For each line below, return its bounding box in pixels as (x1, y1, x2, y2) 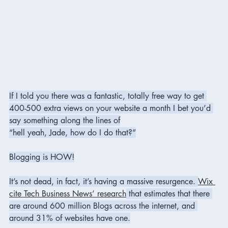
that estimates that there (126, 188, 212, 199)
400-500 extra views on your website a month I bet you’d (9, 102, 213, 113)
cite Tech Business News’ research (9, 188, 126, 199)
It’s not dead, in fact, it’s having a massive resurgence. (9, 176, 198, 187)
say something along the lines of (9, 115, 120, 126)
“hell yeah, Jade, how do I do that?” (9, 127, 136, 138)
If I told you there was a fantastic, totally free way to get (9, 90, 207, 101)
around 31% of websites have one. (9, 212, 130, 223)
